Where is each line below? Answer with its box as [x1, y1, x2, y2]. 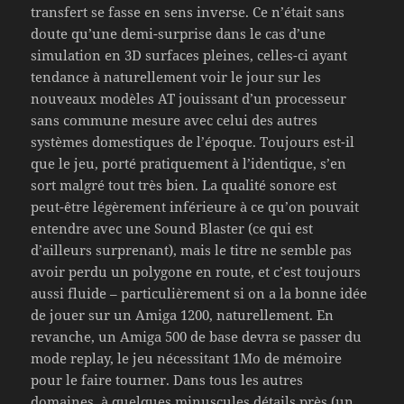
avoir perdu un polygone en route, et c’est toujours [31, 262, 362, 280]
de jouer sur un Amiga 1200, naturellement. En [31, 305, 335, 324]
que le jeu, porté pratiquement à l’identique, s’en [31, 153, 347, 172]
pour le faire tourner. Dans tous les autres [31, 370, 304, 389]
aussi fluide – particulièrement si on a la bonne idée [31, 283, 368, 302]
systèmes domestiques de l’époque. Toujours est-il [31, 132, 355, 151]
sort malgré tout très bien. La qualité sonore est [31, 175, 337, 194]
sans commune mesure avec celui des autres [31, 110, 318, 129]
